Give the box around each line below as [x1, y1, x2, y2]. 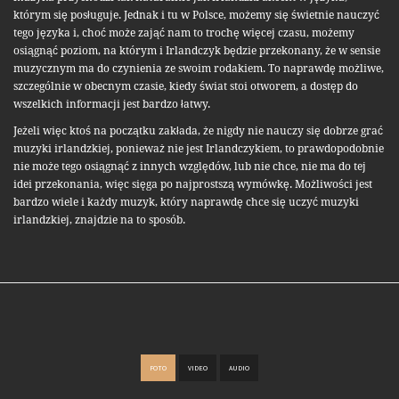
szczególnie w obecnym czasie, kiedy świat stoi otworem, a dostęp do [13, 80, 358, 94]
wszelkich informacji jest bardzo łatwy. [13, 98, 210, 111]
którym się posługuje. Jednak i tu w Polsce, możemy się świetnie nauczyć [13, 9, 379, 22]
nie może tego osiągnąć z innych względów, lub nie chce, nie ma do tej [13, 160, 366, 174]
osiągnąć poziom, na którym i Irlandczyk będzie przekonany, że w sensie [13, 45, 380, 58]
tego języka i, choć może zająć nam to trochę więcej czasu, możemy [13, 27, 354, 40]
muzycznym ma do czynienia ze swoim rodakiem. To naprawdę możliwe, [13, 62, 384, 76]
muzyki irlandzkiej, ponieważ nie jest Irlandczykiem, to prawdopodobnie [13, 142, 384, 156]
